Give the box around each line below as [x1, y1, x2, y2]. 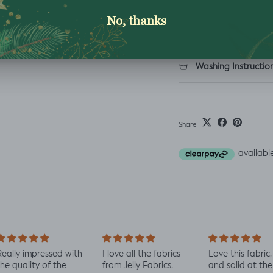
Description [179, 2, 225, 11]
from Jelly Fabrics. [97, 261, 168, 270]
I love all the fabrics [97, 250, 175, 258]
